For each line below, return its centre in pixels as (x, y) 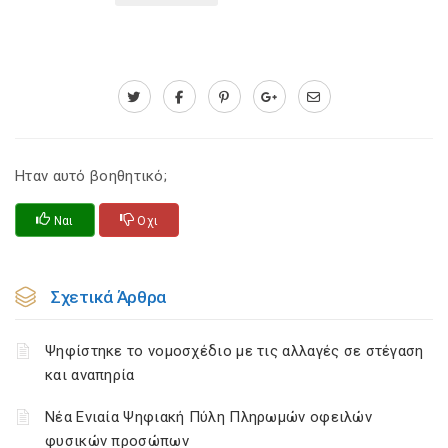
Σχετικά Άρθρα (109, 297)
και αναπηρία (90, 375)
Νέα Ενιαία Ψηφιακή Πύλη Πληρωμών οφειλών (208, 417)
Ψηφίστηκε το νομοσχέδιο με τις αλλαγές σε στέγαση (234, 351)
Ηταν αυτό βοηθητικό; (91, 176)
